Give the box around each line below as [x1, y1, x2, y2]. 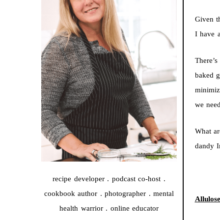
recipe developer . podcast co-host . [53, 175, 165, 183]
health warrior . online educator [59, 204, 159, 213]
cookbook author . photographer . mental [44, 190, 174, 198]
